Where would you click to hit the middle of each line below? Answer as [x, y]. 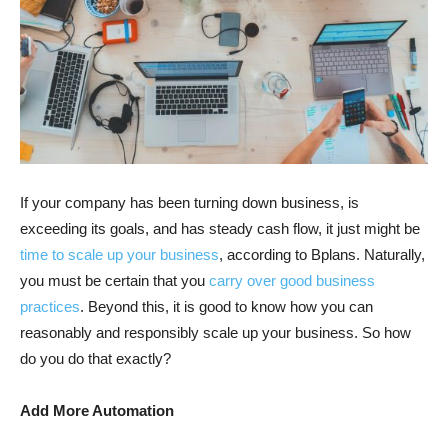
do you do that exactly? [95, 358]
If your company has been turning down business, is [189, 202]
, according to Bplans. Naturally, [322, 254]
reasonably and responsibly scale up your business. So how [215, 332]
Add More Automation [99, 410]
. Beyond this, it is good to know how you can [226, 306]
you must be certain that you [114, 280]
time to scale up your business [119, 254]
